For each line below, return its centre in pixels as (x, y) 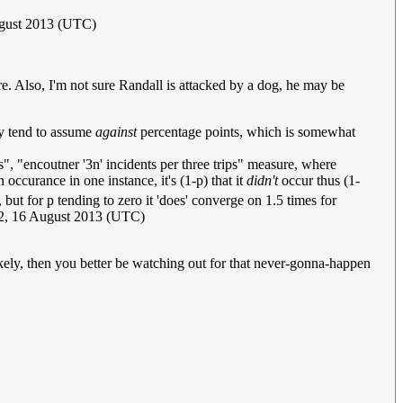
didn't (262, 180)
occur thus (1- (319, 180)
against (116, 131)
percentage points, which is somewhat (246, 131)
